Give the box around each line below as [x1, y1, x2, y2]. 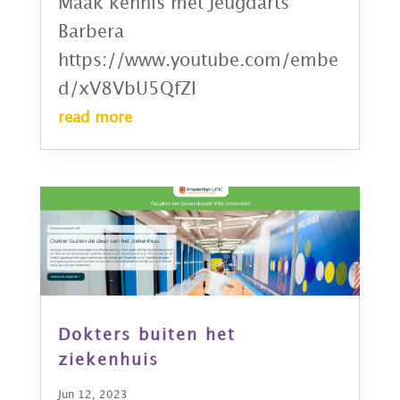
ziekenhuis [57, 352, 159, 368]
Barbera [57, 24, 124, 41]
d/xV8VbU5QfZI [57, 81, 196, 98]
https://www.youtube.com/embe [57, 53, 338, 70]
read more [57, 111, 132, 126]
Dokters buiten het [57, 327, 236, 343]
